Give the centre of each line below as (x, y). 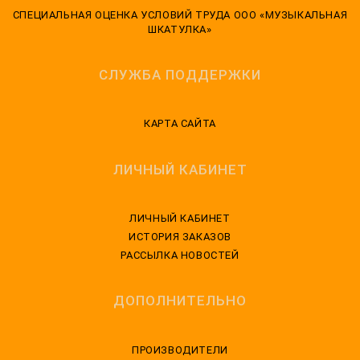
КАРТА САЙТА (180, 124)
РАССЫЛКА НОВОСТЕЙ (180, 255)
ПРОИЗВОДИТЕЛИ (180, 350)
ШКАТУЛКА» (180, 29)
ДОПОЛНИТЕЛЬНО (180, 301)
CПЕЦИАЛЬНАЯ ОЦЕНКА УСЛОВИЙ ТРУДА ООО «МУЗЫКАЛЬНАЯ (180, 14)
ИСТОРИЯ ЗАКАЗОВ (180, 237)
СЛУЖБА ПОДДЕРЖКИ (180, 74)
